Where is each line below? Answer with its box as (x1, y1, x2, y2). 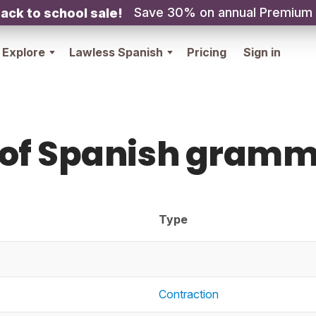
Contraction (159, 287, 219, 301)
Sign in (243, 45, 281, 59)
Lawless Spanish (69, 45, 163, 59)
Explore (2, 45, 45, 59)
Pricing (187, 45, 226, 59)
